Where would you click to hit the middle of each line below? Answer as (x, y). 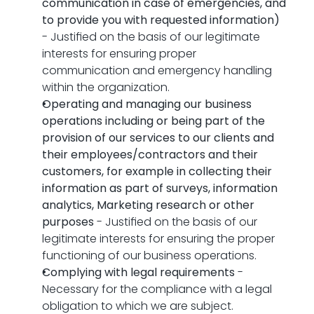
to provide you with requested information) (161, 20)
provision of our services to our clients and (158, 138)
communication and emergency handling (157, 70)
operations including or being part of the (153, 121)
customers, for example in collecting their (157, 171)
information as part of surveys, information (160, 188)
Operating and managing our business (147, 104)
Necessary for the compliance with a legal (157, 289)
